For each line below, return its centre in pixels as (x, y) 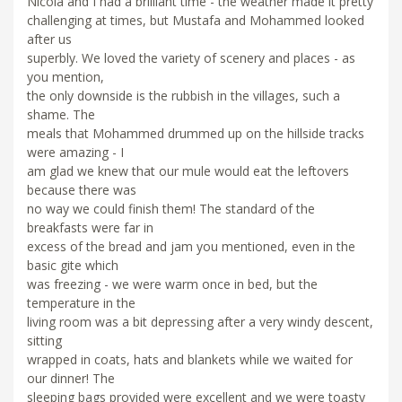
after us (49, 39)
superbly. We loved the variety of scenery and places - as (191, 57)
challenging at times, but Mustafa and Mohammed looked (196, 20)
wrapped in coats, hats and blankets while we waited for (190, 359)
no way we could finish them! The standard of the (171, 208)
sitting (44, 340)
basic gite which (73, 265)
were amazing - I (75, 152)
